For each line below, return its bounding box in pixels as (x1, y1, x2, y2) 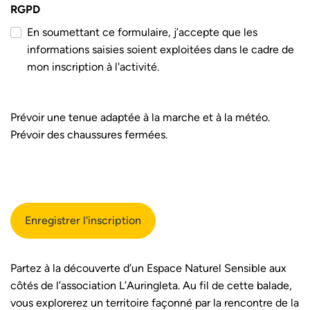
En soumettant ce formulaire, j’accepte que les (27, 26, 257, 39)
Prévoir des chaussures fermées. (10, 128, 167, 142)
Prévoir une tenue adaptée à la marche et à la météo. (10, 111, 270, 125)
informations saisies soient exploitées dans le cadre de (27, 43, 294, 57)
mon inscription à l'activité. (27, 60, 159, 74)
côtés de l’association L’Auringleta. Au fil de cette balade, (10, 279, 292, 293)
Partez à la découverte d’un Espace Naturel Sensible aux (10, 262, 286, 275)
